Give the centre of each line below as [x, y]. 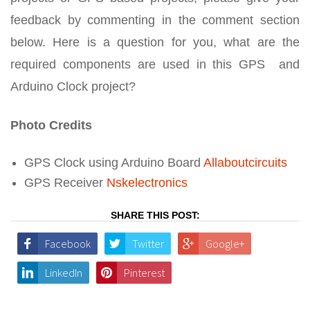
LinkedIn [64, 272]
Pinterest [144, 272]
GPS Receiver [65, 182]
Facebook [68, 243]
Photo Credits [51, 125]
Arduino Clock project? [73, 86]
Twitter [148, 243]
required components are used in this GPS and [155, 64]
